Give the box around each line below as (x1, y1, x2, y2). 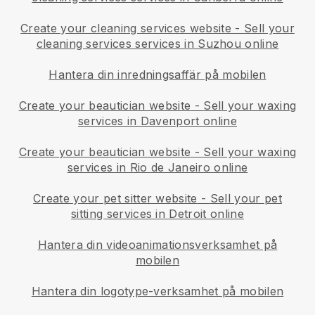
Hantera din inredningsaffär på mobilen (49, 67, 266, 82)
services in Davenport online (78, 113, 237, 128)
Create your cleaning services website (20, 20, 231, 35)
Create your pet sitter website (33, 191, 198, 205)
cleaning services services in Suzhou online (36, 36, 279, 51)
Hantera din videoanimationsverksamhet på (37, 237, 278, 252)
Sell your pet (210, 191, 282, 205)
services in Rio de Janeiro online (67, 160, 248, 174)
